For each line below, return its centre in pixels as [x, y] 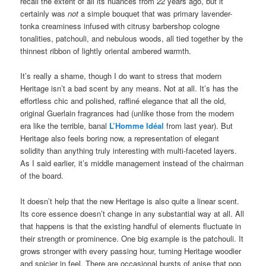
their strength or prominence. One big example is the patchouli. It [132, 238]
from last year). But [199, 126]
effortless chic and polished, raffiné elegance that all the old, [123, 101]
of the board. [42, 176]
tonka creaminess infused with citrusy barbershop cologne [120, 26]
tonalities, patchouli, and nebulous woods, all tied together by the [132, 39]
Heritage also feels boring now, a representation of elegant [120, 138]
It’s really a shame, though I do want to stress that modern [121, 76]
